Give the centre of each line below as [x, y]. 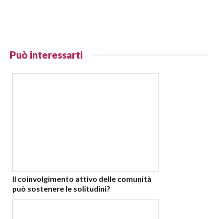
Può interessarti [46, 55]
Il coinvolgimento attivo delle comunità [82, 178]
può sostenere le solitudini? [61, 188]
